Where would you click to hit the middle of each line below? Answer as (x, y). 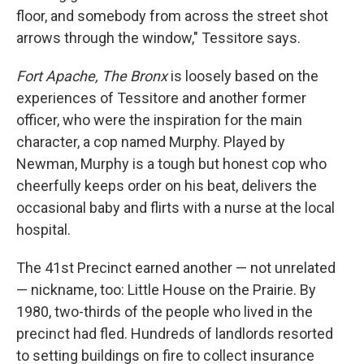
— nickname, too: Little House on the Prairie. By (166, 290)
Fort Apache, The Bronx (92, 76)
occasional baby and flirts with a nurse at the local (175, 208)
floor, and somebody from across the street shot (172, 16)
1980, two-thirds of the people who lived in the (165, 312)
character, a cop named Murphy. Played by (151, 142)
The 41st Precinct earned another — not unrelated (176, 268)
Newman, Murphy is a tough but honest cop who (171, 164)
